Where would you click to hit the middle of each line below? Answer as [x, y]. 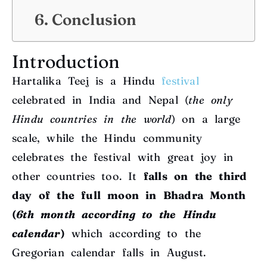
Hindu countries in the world [92, 119]
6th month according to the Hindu [117, 215]
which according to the [133, 234]
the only [210, 100]
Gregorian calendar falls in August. [109, 253]
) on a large [206, 119]
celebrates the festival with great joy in [123, 157]
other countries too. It [78, 176]
